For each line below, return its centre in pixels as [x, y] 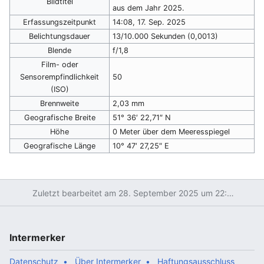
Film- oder [60, 64]
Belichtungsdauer [60, 36]
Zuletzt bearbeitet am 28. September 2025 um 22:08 [230, 193]
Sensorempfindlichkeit [60, 77]
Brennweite [60, 103]
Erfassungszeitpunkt [60, 22]
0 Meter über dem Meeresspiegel [171, 131]
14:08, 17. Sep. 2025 [149, 22]
